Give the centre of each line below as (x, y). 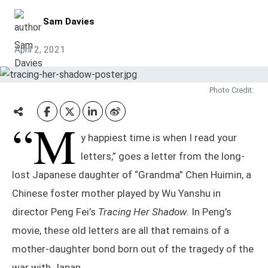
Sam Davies (69, 21)
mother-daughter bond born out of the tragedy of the (133, 249)
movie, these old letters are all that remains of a (121, 231)
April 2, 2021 (40, 50)
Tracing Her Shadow (142, 212)
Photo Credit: (232, 90)
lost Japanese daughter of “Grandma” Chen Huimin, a (132, 175)
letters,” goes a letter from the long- (163, 156)
